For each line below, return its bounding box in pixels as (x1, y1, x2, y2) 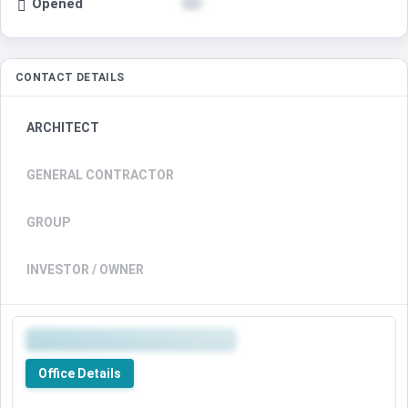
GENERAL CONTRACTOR (26, 168, 174, 183)
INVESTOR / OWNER (26, 262, 144, 278)
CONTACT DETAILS (15, 71, 125, 85)
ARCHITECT (26, 120, 99, 136)
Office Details (38, 366, 121, 382)
